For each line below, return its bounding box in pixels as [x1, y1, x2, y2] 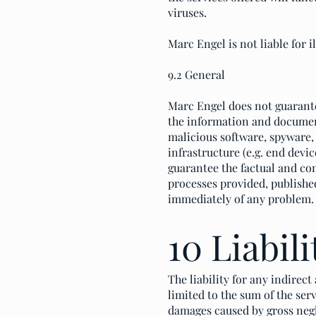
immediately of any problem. [168, 191, 314, 206]
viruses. [168, 5, 207, 20]
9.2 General [168, 67, 225, 82]
